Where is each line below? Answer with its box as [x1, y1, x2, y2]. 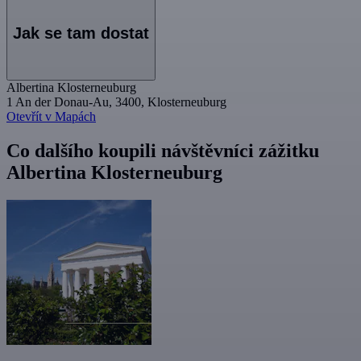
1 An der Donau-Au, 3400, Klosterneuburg [6, 95, 226, 110]
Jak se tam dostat [13, 24, 149, 43]
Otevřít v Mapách [6, 110, 96, 124]
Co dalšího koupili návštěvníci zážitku [6, 139, 319, 161]
